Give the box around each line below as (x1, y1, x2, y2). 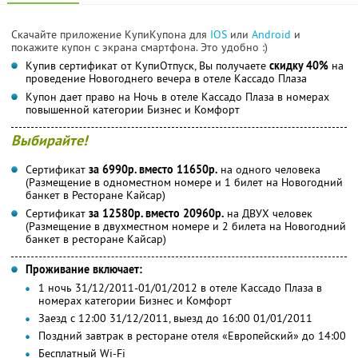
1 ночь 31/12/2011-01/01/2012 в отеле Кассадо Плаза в (38, 280, 322, 295)
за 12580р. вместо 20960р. (89, 205, 224, 221)
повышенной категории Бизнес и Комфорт (26, 101, 240, 117)
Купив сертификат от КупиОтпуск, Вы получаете (26, 58, 266, 73)
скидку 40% (266, 58, 328, 73)
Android (252, 26, 294, 42)
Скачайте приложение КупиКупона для (11, 26, 210, 42)
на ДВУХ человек (224, 205, 312, 221)
